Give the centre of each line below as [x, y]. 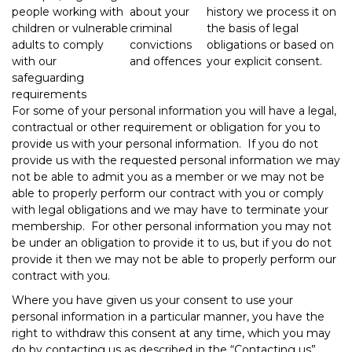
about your [159, 11]
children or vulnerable [70, 28]
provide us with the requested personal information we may [176, 160]
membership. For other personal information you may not [172, 226]
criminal [151, 28]
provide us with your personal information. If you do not [165, 143]
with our [34, 61]
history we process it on [271, 11]
